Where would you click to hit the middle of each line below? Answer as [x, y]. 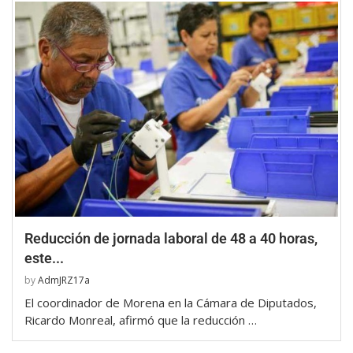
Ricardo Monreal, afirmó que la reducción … [141, 320]
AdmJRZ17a [64, 280]
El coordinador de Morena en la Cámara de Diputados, [171, 302]
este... [44, 258]
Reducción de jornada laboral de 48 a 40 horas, [171, 238]
